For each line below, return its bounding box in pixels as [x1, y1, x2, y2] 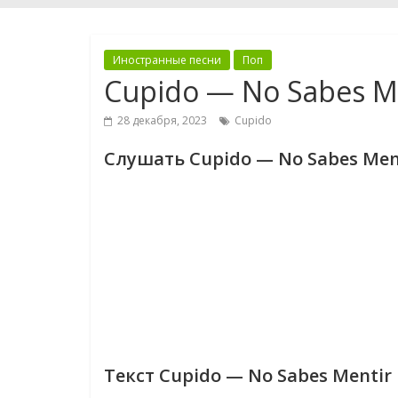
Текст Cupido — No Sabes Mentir [104, 363, 392, 387]
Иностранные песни [113, 52, 221, 68]
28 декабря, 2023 [117, 113, 207, 128]
